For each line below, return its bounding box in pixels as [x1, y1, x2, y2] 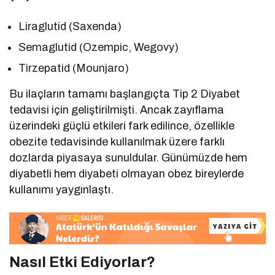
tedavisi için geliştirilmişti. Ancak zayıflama [9, 103, 225, 116]
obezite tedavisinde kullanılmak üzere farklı [9, 135, 225, 148]
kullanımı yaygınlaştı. [9, 183, 114, 196]
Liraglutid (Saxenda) [18, 20, 122, 33]
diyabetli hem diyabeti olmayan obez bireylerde [9, 167, 244, 180]
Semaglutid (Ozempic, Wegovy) [18, 41, 179, 53]
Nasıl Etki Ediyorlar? [9, 254, 155, 271]
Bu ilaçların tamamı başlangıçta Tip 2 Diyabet [9, 87, 241, 100]
